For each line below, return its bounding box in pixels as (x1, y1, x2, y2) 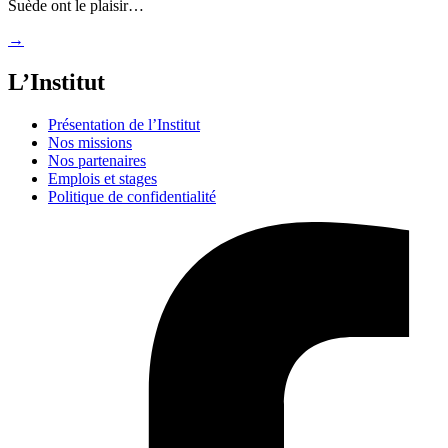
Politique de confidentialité (48, 187, 216, 205)
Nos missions (48, 133, 132, 151)
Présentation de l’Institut (48, 115, 200, 133)
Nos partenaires (48, 151, 146, 169)
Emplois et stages (48, 169, 157, 187)
